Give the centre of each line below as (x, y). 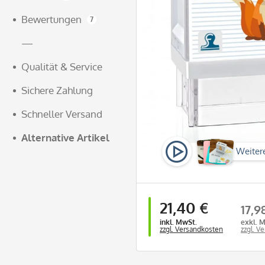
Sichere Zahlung (57, 90)
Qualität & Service (62, 67)
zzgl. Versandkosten (191, 230)
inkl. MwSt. (178, 222)
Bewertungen (51, 19)
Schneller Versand (62, 114)
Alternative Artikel (65, 138)
